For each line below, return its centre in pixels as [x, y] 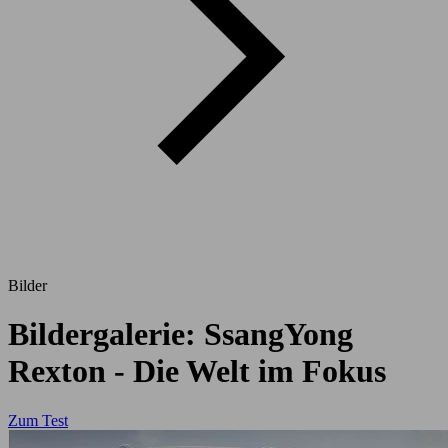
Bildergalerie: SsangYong [180, 334]
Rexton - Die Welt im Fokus [197, 371]
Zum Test [38, 420]
